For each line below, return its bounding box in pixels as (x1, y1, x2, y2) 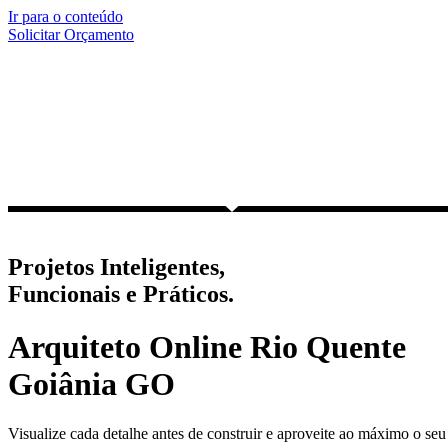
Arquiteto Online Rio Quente (8, 329, 406, 366)
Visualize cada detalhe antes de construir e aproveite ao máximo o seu (8, 424, 446, 442)
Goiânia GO (8, 366, 175, 403)
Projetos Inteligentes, (8, 253, 225, 280)
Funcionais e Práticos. (8, 280, 234, 307)
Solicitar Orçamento (8, 26, 134, 43)
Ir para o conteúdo (8, 8, 123, 25)
